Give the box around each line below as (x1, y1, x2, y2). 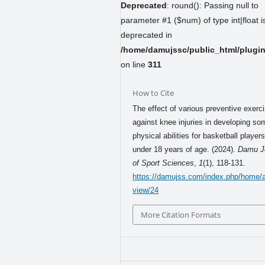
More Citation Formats (141, 209, 221, 220)
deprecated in (121, 30, 172, 40)
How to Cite (132, 87, 174, 98)
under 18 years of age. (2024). (132, 144, 238, 154)
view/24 (132, 185, 159, 195)
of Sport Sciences (132, 158, 195, 167)
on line (121, 59, 148, 69)
